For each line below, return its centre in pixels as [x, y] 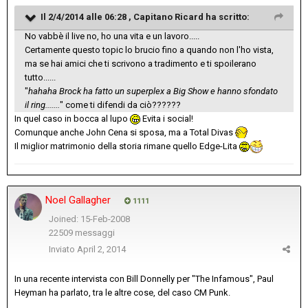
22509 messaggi [81, 233]
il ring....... [42, 104]
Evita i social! [167, 118]
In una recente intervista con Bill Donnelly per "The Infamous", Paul [144, 278]
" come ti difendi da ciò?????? [120, 104]
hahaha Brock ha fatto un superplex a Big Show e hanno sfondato [153, 91]
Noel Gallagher [78, 200]
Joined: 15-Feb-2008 [89, 219]
